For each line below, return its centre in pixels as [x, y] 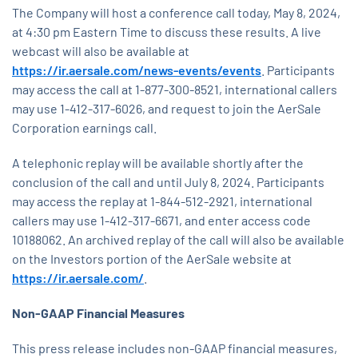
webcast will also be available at [101, 51]
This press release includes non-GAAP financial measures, [175, 348]
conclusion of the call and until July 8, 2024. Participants [168, 182]
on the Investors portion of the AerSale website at [152, 259]
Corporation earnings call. [84, 128]
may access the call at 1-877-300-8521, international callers [175, 89]
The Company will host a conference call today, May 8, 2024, [176, 13]
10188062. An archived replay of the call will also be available [178, 240]
